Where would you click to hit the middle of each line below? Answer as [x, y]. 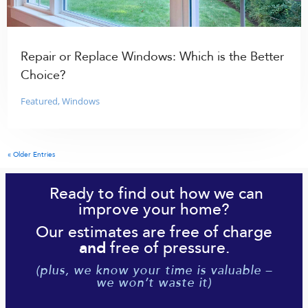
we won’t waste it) [154, 283]
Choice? [44, 76]
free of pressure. [167, 248]
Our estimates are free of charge [154, 232]
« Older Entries [32, 155]
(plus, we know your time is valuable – [154, 271]
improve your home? [154, 210]
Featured [40, 101]
